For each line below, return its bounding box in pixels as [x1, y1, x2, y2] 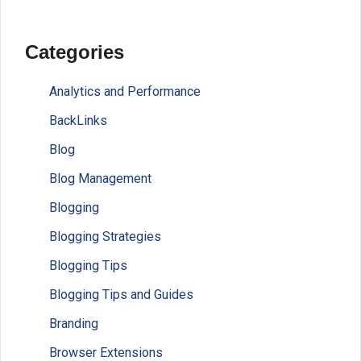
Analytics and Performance [49, 84, 201, 100]
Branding [49, 316, 98, 332]
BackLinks [49, 113, 107, 129]
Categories [25, 41, 124, 63]
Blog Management [49, 171, 151, 187]
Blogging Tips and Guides [49, 287, 193, 303]
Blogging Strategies [49, 229, 161, 245]
